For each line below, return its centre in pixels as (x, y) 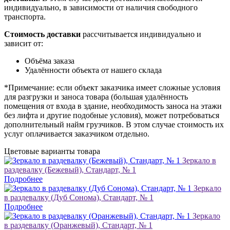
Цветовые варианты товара (52, 151)
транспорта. (25, 16)
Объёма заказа (50, 61)
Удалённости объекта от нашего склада (93, 70)
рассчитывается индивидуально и (141, 34)
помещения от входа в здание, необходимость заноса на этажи (113, 106)
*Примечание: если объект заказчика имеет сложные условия (112, 87)
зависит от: (24, 43)
